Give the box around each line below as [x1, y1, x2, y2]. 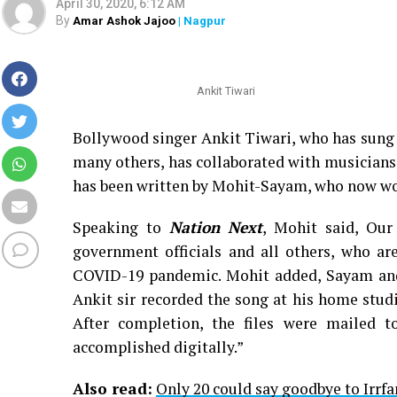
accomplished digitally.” [73, 337, 244, 357]
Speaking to [73, 217, 169, 237]
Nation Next [168, 217, 263, 237]
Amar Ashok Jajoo [73, 14, 175, 27]
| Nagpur [175, 14, 226, 27]
